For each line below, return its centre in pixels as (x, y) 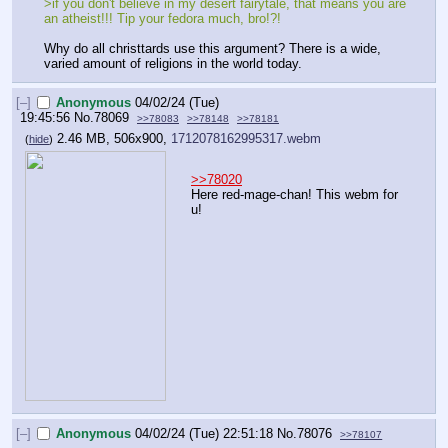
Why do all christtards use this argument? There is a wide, (212, 48)
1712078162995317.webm (246, 139)
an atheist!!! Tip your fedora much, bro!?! (162, 18)
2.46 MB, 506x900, (114, 139)
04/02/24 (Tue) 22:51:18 (204, 433)
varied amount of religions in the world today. (173, 63)
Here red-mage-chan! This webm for (294, 194)
